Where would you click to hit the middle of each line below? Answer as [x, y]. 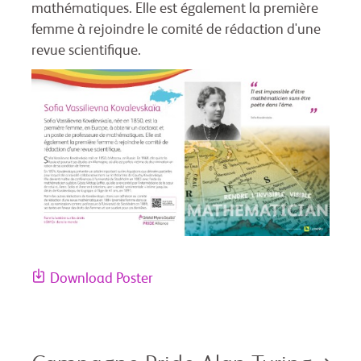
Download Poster [102, 279]
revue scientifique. [86, 50]
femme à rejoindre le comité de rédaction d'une [176, 29]
